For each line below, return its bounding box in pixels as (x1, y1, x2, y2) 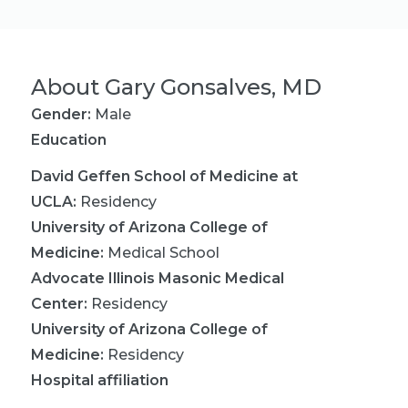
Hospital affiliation (31, 372, 168, 389)
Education (31, 131, 107, 148)
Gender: (31, 106, 91, 123)
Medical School (107, 244, 219, 261)
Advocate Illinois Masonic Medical (31, 270, 284, 287)
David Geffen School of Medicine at (31, 168, 298, 185)
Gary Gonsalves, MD (105, 74, 321, 100)
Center (31, 295, 84, 312)
